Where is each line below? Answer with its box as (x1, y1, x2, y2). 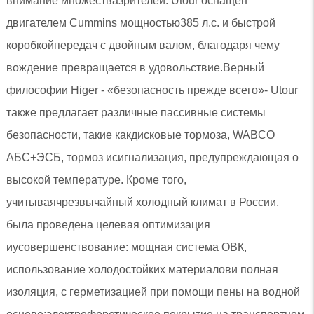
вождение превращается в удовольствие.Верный (6, 61, 264, 74)
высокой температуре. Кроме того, (6, 173, 186, 186)
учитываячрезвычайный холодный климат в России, (6, 196, 279, 208)
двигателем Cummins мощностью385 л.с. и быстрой (6, 16, 275, 29)
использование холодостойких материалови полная (6, 263, 278, 275)
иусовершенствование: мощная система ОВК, (6, 240, 247, 253)
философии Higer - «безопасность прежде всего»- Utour (6, 83, 298, 96)
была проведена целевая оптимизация (6, 218, 210, 231)
